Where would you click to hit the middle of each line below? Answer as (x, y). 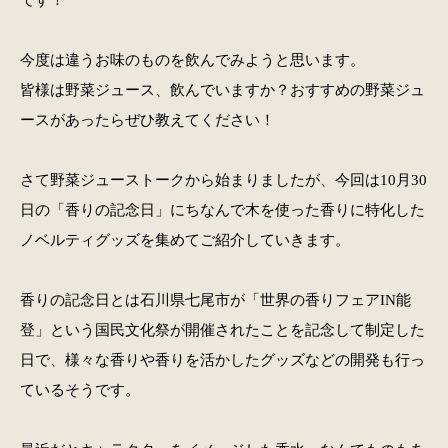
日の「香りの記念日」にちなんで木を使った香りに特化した (222, 210)
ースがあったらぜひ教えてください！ (147, 120)
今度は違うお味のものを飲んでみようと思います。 (192, 60)
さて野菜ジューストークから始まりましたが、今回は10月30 (223, 180)
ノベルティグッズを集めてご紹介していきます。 (184, 240)
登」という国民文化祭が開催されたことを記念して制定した (222, 330)
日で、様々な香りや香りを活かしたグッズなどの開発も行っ (222, 360)
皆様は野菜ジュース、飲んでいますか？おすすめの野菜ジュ (222, 90)
